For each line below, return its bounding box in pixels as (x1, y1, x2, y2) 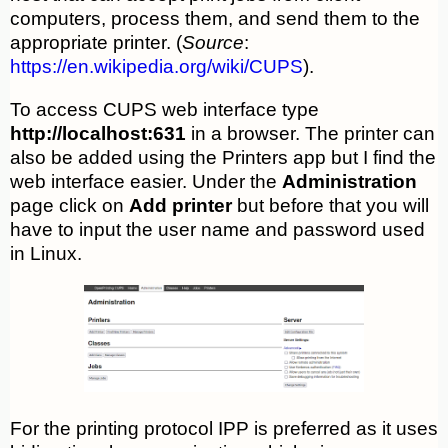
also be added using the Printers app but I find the (10, 147, 436, 169)
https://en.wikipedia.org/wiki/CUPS (10, 56, 303, 78)
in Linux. (10, 243, 82, 265)
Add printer (129, 195, 232, 217)
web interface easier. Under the (10, 171, 282, 193)
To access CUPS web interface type (10, 99, 319, 121)
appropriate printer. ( (10, 32, 182, 54)
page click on (10, 195, 129, 217)
